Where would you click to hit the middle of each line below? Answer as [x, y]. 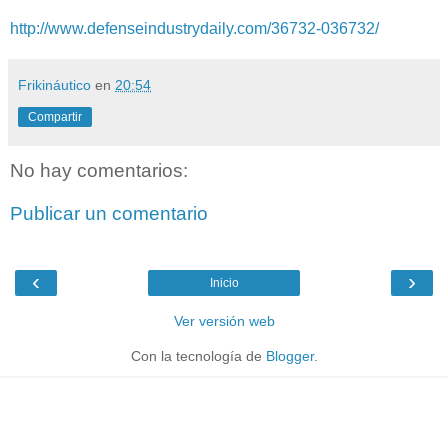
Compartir [55, 116]
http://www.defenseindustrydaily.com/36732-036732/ [194, 28]
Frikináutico [54, 84]
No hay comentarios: [99, 170]
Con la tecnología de [198, 355]
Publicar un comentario [109, 214]
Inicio [224, 282]
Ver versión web [224, 320]
